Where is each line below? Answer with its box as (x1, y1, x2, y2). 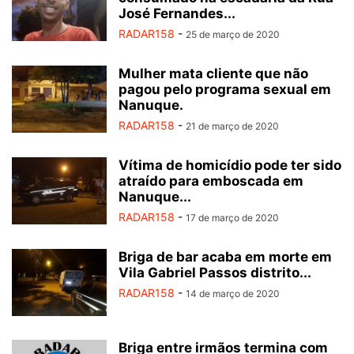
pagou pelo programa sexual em (119, 81, 331, 97)
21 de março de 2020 (186, 120, 279, 132)
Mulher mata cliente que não (119, 66, 308, 81)
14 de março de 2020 (186, 288, 280, 299)
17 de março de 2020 (186, 212, 279, 224)
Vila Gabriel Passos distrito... (119, 265, 311, 281)
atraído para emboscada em (119, 173, 303, 189)
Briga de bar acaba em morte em (119, 249, 332, 265)
